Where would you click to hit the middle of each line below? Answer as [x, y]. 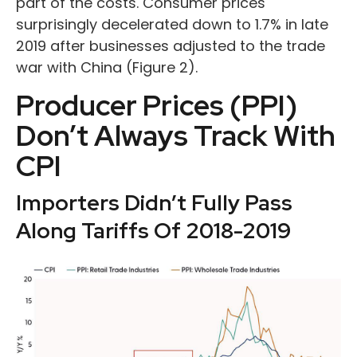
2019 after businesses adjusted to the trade [171, 45]
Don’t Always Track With [176, 135]
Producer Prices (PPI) [157, 105]
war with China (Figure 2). [107, 67]
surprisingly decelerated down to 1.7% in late [172, 24]
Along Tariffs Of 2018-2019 [153, 230]
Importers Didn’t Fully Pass [154, 202]
